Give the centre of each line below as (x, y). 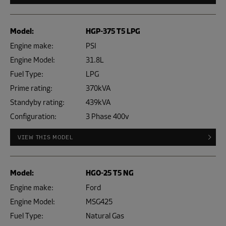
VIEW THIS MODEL (45, 137)
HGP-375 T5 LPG (113, 32)
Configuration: (33, 117)
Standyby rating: (37, 102)
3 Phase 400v (107, 117)
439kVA (98, 102)
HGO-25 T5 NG (110, 173)
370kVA (98, 88)
